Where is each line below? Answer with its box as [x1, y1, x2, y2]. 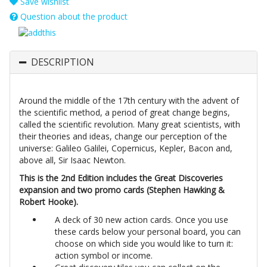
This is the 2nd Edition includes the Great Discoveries [19, 172, 223, 184]
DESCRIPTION [31, 55, 94, 69]
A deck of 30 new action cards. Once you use [55, 213, 228, 225]
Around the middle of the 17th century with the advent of [19, 94, 239, 106]
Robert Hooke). [19, 195, 78, 207]
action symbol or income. [55, 249, 153, 261]
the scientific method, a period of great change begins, [19, 106, 230, 118]
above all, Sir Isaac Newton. [19, 154, 126, 166]
